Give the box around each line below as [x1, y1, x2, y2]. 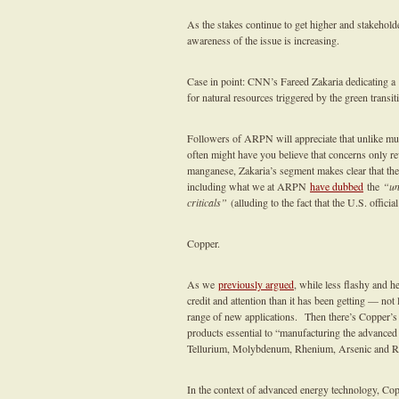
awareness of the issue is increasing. [187, 33, 339, 47]
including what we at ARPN [187, 179, 310, 193]
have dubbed [310, 179, 363, 193]
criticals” [187, 195, 227, 209]
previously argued [218, 277, 294, 291]
